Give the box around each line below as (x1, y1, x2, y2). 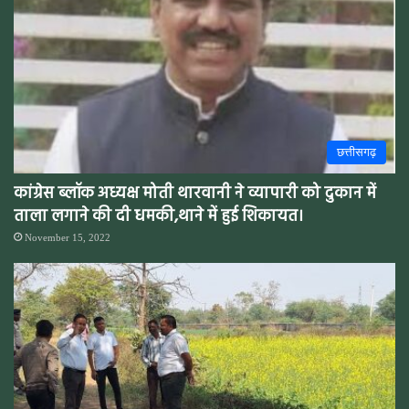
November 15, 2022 (25, 232, 110, 244)
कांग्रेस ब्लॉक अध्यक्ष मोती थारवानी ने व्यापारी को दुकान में (14, 181, 376, 208)
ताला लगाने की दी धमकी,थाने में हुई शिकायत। (14, 204, 303, 231)
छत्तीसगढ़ (337, 145, 376, 160)
